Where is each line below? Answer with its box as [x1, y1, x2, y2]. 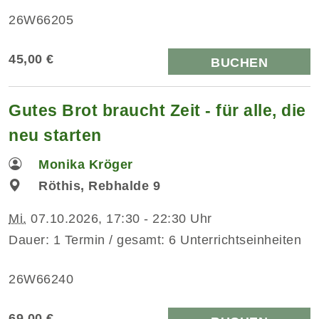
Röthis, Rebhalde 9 [38, 178, 161, 193]
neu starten [9, 125, 102, 145]
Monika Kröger [38, 157, 133, 172]
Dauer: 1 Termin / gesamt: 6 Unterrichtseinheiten [9, 232, 301, 247]
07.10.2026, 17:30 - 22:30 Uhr [26, 211, 212, 226]
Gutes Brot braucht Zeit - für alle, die [9, 100, 306, 120]
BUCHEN [211, 55, 268, 70]
